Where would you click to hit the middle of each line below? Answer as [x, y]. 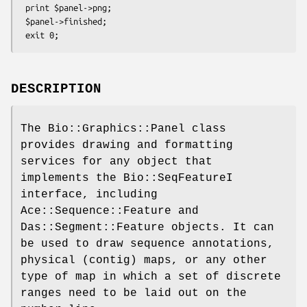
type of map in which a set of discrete [151, 277]
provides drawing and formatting [127, 145]
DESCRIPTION [56, 89]
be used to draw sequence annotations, [147, 244]
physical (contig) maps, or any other [144, 260]
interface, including [89, 194]
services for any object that [116, 161]
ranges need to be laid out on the [134, 293]
